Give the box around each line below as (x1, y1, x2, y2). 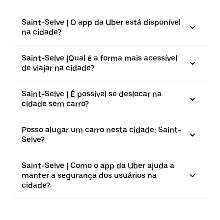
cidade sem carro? (22, 99, 89, 109)
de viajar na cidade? (22, 63, 94, 73)
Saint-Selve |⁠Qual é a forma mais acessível (22, 54, 177, 63)
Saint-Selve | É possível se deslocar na (22, 89, 162, 99)
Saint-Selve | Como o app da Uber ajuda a (22, 161, 174, 170)
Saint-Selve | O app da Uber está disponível (22, 18, 181, 27)
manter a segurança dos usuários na (22, 171, 157, 180)
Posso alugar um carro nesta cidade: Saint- (22, 125, 181, 135)
